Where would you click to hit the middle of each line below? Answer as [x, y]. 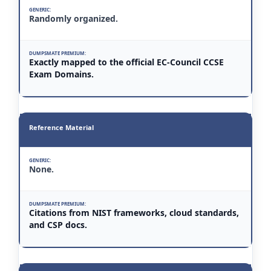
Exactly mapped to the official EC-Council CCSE [126, 62]
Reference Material [61, 128]
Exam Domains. [61, 74]
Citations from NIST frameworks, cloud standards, [134, 213]
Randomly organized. [73, 19]
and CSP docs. [58, 225]
